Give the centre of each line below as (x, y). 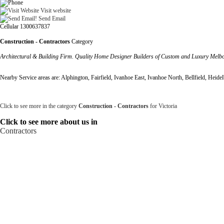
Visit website (55, 10)
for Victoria (163, 106)
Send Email (51, 18)
